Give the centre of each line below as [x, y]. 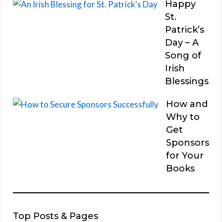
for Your [185, 155]
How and [187, 104]
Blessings [187, 81]
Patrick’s [185, 29]
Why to [183, 117]
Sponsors [188, 142]
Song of [183, 55]
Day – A [182, 42]
